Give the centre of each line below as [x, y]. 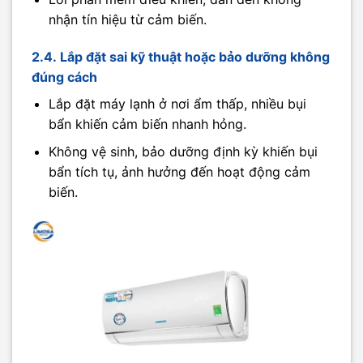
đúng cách [64, 77]
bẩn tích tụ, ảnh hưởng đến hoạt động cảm [179, 172]
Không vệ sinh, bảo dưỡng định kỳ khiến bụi [183, 152]
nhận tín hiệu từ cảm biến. [127, 19]
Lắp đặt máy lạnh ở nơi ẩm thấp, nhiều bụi [177, 103]
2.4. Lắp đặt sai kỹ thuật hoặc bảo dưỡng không [181, 56]
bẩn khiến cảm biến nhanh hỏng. [147, 124]
